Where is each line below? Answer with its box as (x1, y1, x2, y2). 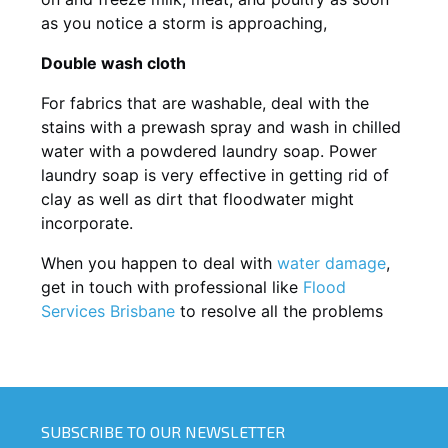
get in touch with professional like (41, 276, 303, 297)
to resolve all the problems (175, 300, 383, 321)
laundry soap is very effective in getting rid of (41, 164, 389, 185)
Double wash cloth (41, 52, 186, 73)
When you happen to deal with (41, 252, 277, 273)
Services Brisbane (41, 300, 175, 321)
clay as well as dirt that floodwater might (41, 188, 354, 209)
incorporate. (41, 212, 138, 233)
